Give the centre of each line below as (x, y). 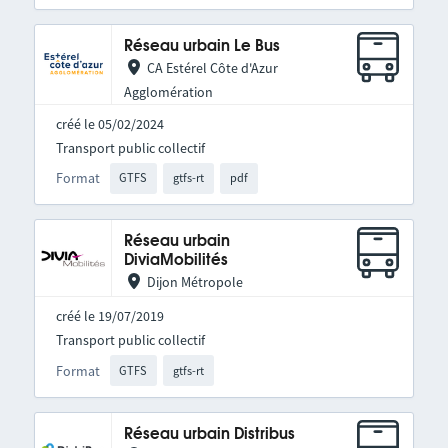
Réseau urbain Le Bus (201, 46)
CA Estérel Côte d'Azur (212, 67)
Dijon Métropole (194, 282)
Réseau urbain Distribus (209, 434)
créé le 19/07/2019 (109, 316)
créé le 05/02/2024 (109, 123)
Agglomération (168, 91)
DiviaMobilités (175, 261)
